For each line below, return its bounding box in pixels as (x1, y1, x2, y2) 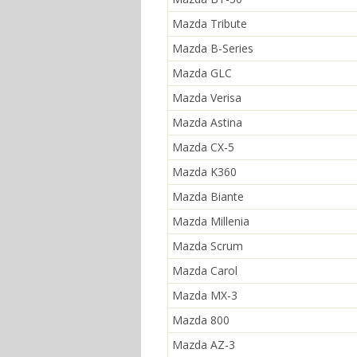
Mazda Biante (172, 189, 244, 204)
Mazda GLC (172, 65, 232, 80)
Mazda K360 (172, 164, 237, 179)
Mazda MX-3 (172, 288, 237, 303)
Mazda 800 (172, 312, 229, 328)
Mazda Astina (172, 115, 242, 130)
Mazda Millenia (172, 214, 249, 229)
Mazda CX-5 (172, 139, 234, 155)
